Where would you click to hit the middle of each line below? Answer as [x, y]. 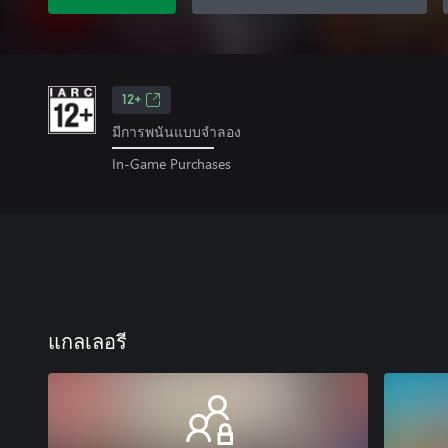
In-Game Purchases [171, 163]
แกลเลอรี [87, 342]
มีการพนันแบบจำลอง [176, 131]
